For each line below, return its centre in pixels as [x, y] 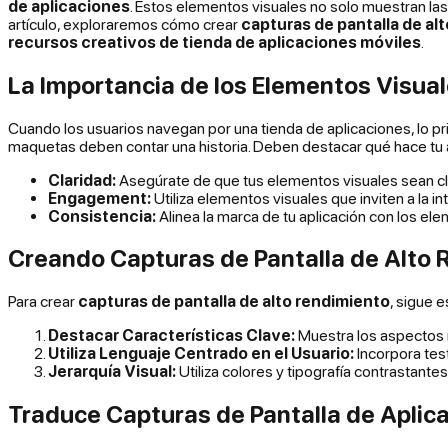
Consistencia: [102, 215]
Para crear [43, 301]
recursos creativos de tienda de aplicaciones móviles [214, 41]
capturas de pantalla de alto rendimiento [234, 301]
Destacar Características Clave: [171, 335]
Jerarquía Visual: [112, 371]
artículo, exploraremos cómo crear [124, 23]
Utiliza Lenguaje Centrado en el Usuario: [201, 353]
